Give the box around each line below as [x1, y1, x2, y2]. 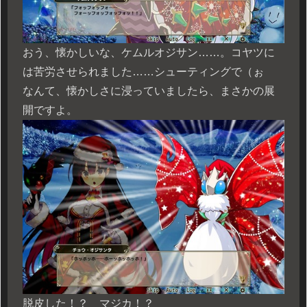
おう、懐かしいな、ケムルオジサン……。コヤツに [23, 47, 275, 59]
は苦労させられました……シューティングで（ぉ [23, 66, 264, 78]
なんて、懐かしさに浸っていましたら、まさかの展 [23, 85, 275, 97]
